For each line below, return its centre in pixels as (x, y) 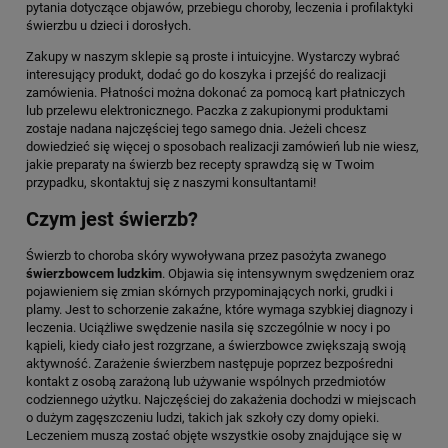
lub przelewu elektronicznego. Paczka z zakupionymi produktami (207, 111)
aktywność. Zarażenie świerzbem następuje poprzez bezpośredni (209, 364)
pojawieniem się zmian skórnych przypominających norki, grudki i (209, 292)
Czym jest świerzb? (112, 220)
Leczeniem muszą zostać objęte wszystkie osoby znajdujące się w (214, 436)
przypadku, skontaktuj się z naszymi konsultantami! (171, 183)
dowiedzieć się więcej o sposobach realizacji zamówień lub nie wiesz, (222, 147)
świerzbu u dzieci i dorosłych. (108, 26)
